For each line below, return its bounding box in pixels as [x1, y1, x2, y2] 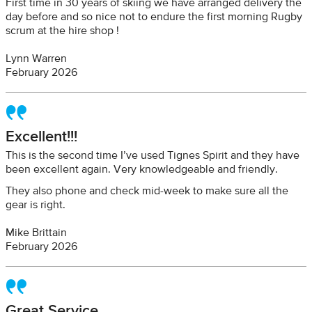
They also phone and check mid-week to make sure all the [6, 186, 288, 197]
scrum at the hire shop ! [6, 26, 119, 37]
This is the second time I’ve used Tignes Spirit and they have [6, 150, 299, 162]
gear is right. [6, 200, 65, 211]
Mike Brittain [6, 228, 67, 239]
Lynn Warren [6, 54, 67, 65]
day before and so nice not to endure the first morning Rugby [6, 12, 302, 23]
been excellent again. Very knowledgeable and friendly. [6, 164, 278, 175]
